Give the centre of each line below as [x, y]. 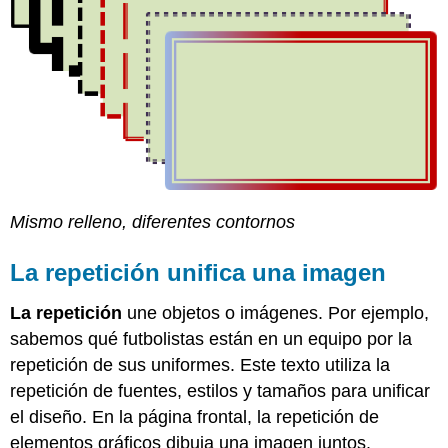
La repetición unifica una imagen [198, 273]
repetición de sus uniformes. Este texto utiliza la [200, 365]
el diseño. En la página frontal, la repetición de [195, 417]
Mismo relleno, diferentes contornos [153, 222]
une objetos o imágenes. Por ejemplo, [276, 313]
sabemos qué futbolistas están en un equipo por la [211, 339]
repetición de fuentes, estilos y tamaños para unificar [220, 391]
